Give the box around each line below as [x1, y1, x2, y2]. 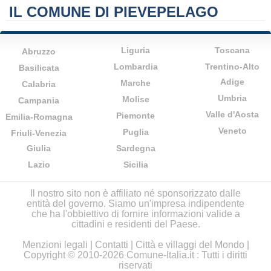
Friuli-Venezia [11, 128, 67, 138]
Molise [122, 94, 149, 104]
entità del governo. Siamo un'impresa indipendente [27, 198, 244, 209]
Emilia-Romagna [5, 112, 73, 122]
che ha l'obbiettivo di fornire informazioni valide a [31, 209, 240, 219]
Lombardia [113, 62, 158, 71]
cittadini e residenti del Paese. [71, 219, 200, 229]
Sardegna [116, 143, 155, 153]
